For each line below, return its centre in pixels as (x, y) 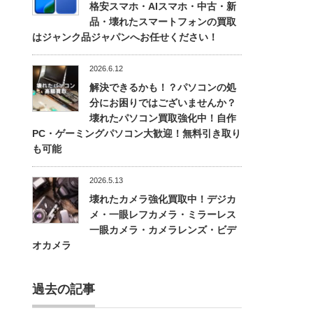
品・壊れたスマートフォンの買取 (163, 22)
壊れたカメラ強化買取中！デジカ (163, 199)
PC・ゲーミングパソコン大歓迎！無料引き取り (137, 133)
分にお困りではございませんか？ (163, 103)
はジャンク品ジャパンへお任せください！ (125, 37)
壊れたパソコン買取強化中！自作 (163, 118)
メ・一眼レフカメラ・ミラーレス (163, 214)
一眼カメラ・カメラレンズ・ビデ (163, 230)
